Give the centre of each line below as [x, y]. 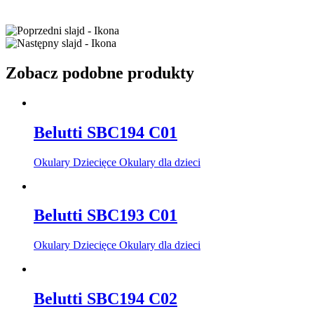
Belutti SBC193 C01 [105, 216]
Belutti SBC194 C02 [105, 299]
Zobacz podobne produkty [100, 73]
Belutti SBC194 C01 [105, 132]
